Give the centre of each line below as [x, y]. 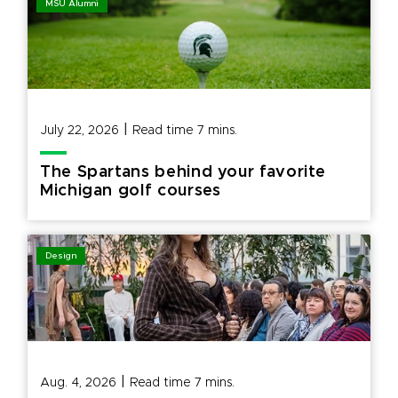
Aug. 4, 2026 [78, 383]
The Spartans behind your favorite [183, 172]
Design [61, 256]
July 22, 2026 [80, 131]
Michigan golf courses [131, 191]
